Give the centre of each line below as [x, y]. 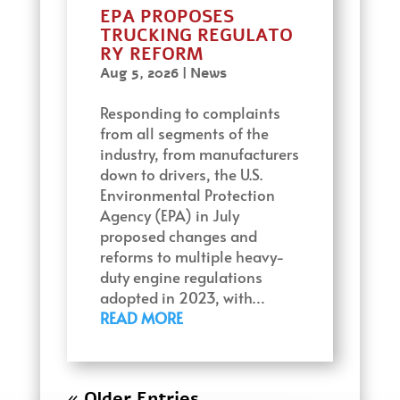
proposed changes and [178, 236]
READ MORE [141, 318]
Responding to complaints [190, 112]
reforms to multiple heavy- [192, 256]
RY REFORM [151, 54]
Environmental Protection [187, 195]
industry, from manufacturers [199, 154]
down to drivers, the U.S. [181, 174]
